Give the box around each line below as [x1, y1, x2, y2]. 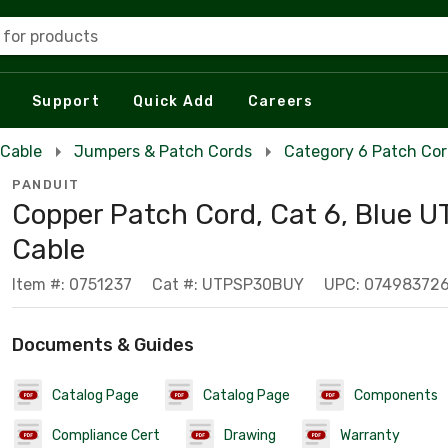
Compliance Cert [52, 426, 160, 444]
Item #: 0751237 [12, 275, 132, 294]
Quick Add [133, 92, 215, 110]
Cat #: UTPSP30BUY [152, 275, 304, 294]
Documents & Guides [12, 334, 194, 356]
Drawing [224, 426, 276, 444]
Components [354, 386, 438, 404]
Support [32, 92, 100, 110]
